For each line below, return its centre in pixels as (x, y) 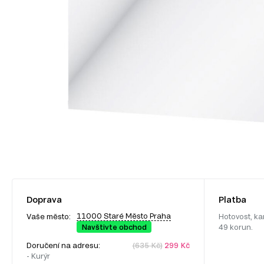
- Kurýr (38, 255)
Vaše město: (49, 216)
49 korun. (235, 227)
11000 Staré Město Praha (124, 215)
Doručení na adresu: (64, 245)
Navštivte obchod (114, 227)
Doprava (44, 199)
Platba (232, 199)
